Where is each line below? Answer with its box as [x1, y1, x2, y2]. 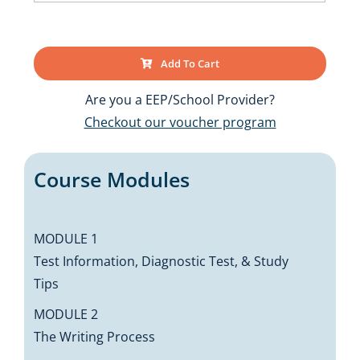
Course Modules [34, 166, 190, 194]
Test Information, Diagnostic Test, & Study [34, 252, 289, 271]
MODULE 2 [34, 305, 99, 324]
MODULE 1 [34, 230, 99, 248]
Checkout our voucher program [84, 113, 276, 132]
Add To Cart [160, 56, 219, 72]
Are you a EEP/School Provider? [85, 91, 275, 109]
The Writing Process [34, 328, 156, 346]
